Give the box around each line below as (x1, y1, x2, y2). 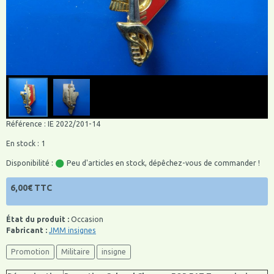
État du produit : (6, 215, 69, 223)
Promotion (11, 248, 50, 256)
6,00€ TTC (10, 183, 52, 193)
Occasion (69, 215, 103, 223)
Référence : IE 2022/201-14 (6, 120, 100, 128)
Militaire (61, 248, 90, 256)
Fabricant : (6, 226, 47, 234)
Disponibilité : (6, 159, 53, 168)
